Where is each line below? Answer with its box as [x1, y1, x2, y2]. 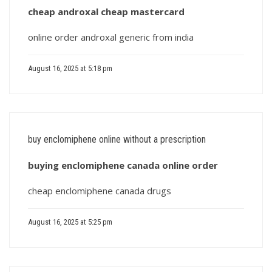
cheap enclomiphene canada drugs [28, 185, 171, 197]
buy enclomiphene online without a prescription [28, 134, 206, 145]
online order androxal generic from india [28, 31, 194, 43]
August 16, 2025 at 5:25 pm [28, 217, 112, 226]
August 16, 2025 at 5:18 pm [28, 64, 112, 73]
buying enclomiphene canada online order [28, 159, 218, 171]
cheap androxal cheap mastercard [28, 5, 185, 18]
